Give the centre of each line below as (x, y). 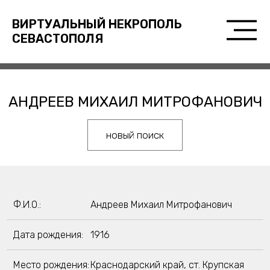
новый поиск (135, 135)
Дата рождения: (48, 235)
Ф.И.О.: (27, 205)
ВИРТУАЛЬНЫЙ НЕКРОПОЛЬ (97, 24)
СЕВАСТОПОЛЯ (57, 39)
